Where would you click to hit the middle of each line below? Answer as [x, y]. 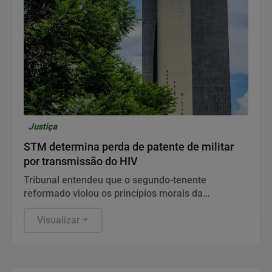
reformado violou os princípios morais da [113, 194]
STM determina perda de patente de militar [129, 147]
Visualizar [58, 220]
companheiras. [56, 220]
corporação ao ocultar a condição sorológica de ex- [135, 207]
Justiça [43, 127]
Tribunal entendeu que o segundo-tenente [115, 180]
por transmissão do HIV [81, 162]
